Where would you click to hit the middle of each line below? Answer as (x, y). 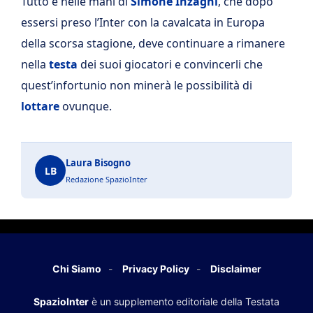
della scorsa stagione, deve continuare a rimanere (153, 44)
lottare (40, 107)
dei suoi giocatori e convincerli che (170, 65)
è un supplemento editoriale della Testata (184, 302)
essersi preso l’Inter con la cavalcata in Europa (143, 23)
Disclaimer (235, 269)
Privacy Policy (155, 269)
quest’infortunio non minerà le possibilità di (137, 86)
